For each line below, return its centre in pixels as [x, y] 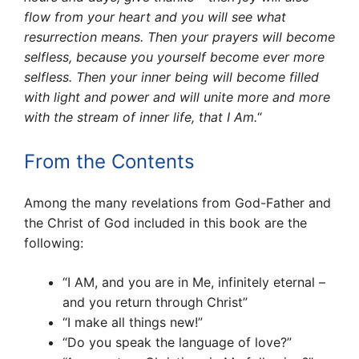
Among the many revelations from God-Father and [177, 203]
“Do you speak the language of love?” [177, 343]
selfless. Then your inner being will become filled [171, 77]
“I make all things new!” [133, 323]
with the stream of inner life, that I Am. [141, 117]
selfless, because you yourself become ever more [174, 57]
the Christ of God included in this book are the [165, 223]
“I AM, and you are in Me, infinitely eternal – [194, 282]
